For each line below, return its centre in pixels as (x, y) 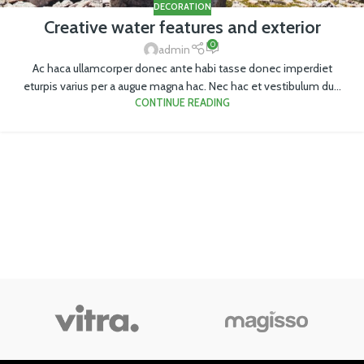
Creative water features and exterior (182, 27)
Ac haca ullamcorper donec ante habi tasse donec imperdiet (182, 69)
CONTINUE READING (182, 103)
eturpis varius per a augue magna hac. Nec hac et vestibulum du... (182, 87)
